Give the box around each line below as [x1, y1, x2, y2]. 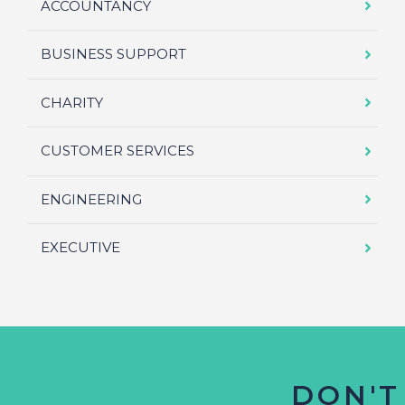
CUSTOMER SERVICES [41, 142, 194, 160]
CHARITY [41, 93, 103, 111]
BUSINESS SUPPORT [41, 45, 186, 63]
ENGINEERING [41, 190, 142, 208]
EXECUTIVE [41, 239, 120, 257]
